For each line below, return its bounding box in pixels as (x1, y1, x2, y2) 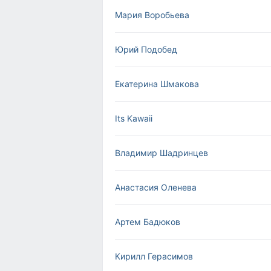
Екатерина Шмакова (115, 79, 199, 89)
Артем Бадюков (115, 217, 180, 227)
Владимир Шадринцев (115, 148, 208, 158)
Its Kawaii (115, 113, 152, 123)
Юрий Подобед (115, 44, 177, 54)
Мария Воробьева (115, 10, 189, 20)
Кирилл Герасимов (115, 251, 193, 261)
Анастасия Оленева (115, 182, 197, 192)
